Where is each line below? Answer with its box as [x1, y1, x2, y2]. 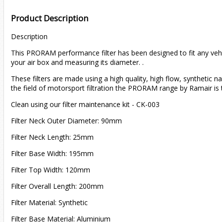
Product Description [11, 12, 88, 24]
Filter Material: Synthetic [11, 198, 88, 208]
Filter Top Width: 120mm [11, 165, 90, 175]
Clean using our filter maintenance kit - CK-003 [11, 100, 160, 110]
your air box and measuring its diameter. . [11, 57, 144, 67]
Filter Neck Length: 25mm [11, 132, 94, 142]
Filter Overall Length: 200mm [11, 181, 104, 191]
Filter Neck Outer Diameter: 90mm [11, 116, 122, 126]
